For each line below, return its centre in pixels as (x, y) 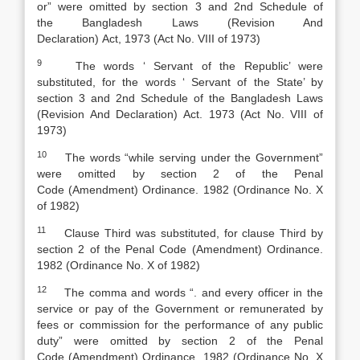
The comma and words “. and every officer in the (185, 292)
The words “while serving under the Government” (185, 157)
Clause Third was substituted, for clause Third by (184, 233)
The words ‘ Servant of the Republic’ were (182, 66)
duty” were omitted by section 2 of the (166, 341)
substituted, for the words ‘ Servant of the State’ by (180, 82)
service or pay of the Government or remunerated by (180, 309)
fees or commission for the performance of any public (180, 325)
